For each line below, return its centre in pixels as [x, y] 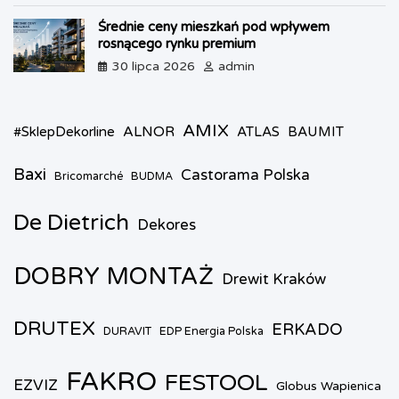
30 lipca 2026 [154, 67]
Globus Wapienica [329, 387]
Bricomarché [89, 177]
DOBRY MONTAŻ [114, 277]
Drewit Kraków [274, 280]
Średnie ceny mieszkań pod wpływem [214, 27]
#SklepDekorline [64, 132]
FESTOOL [216, 383]
